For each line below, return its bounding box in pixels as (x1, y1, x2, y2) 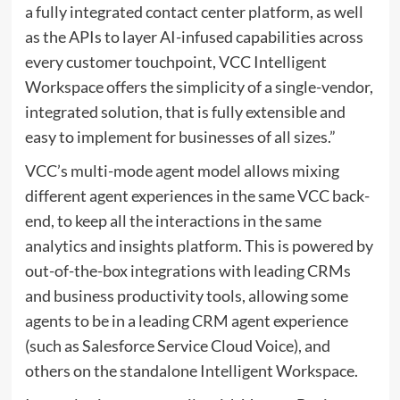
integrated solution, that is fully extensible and (24, 102, 346, 121)
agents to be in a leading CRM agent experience (24, 311, 348, 330)
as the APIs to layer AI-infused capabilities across (24, 27, 363, 46)
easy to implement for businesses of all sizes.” (24, 127, 336, 146)
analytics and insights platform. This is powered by (24, 236, 373, 255)
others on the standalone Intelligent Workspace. (24, 361, 358, 380)
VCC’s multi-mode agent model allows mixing (24, 161, 339, 180)
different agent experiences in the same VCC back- (24, 186, 370, 205)
